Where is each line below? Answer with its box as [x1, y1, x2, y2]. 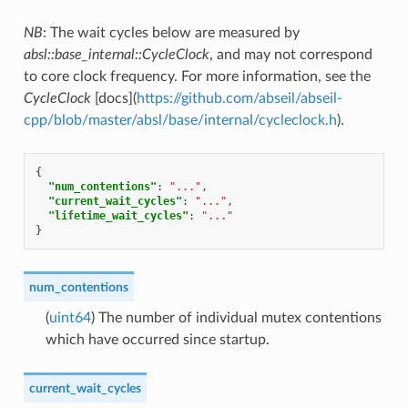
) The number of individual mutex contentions [90, 310, 382, 325]
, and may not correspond [209, 46, 372, 62]
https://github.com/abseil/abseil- [136, 90, 342, 106]
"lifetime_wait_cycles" [47, 209, 189, 222]
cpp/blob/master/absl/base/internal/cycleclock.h [23, 112, 337, 127]
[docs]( [90, 90, 137, 106]
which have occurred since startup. [45, 331, 270, 347]
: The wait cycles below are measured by [42, 25, 300, 40]
